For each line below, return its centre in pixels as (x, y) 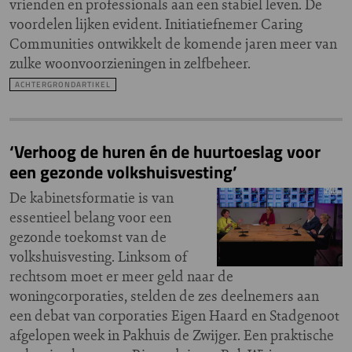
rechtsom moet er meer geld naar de (121, 276)
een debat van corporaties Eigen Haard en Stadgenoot (174, 315)
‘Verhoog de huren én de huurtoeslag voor (165, 152)
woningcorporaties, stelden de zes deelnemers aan (164, 296)
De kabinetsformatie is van (92, 198)
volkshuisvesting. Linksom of (99, 257)
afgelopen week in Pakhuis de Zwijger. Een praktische (172, 335)
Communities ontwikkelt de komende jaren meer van (173, 44)
